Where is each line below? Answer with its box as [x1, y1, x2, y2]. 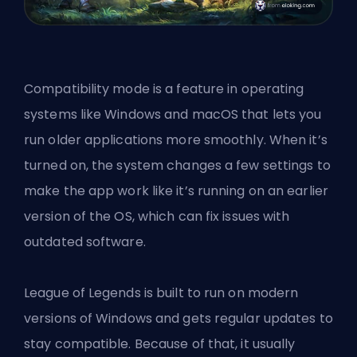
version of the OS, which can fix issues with [24, 206, 290, 226]
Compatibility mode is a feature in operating [24, 79, 304, 98]
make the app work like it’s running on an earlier [24, 181, 328, 200]
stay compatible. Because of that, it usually [24, 334, 296, 353]
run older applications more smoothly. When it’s [24, 130, 328, 149]
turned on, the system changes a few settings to [24, 155, 331, 175]
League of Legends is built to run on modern [24, 283, 299, 302]
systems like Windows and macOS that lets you [24, 104, 322, 124]
